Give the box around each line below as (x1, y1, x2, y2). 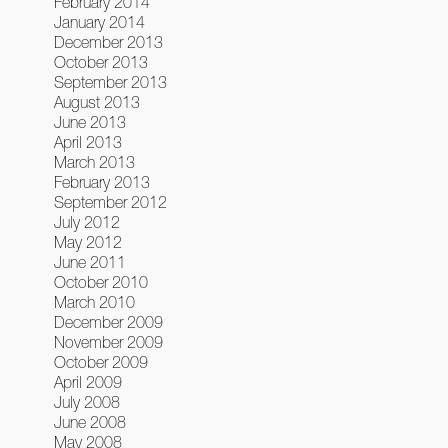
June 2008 (53, 413, 126, 431)
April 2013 (53, 133, 122, 151)
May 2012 (53, 233, 122, 251)
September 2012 (53, 193, 167, 211)
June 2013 (53, 113, 126, 131)
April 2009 (53, 373, 122, 391)
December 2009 (53, 313, 163, 331)
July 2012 (53, 213, 120, 231)
